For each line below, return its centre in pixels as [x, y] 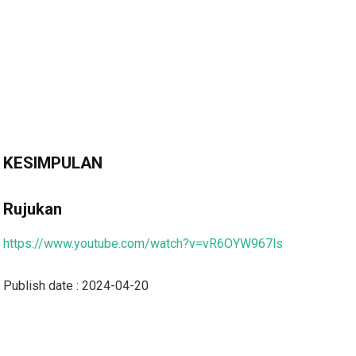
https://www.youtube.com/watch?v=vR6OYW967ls [143, 243]
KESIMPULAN [53, 163]
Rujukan [33, 209]
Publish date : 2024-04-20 [76, 285]
